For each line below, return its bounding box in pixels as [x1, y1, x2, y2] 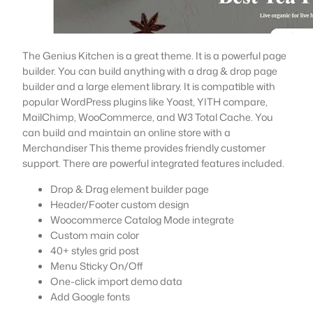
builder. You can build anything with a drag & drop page [22, 63, 277, 78]
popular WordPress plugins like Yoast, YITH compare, [22, 94, 268, 109]
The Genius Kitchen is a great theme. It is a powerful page [22, 48, 286, 63]
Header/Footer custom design [50, 196, 189, 212]
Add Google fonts [50, 289, 130, 304]
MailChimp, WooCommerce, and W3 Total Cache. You [22, 109, 273, 124]
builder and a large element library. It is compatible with [22, 78, 275, 94]
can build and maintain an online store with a [22, 124, 231, 140]
